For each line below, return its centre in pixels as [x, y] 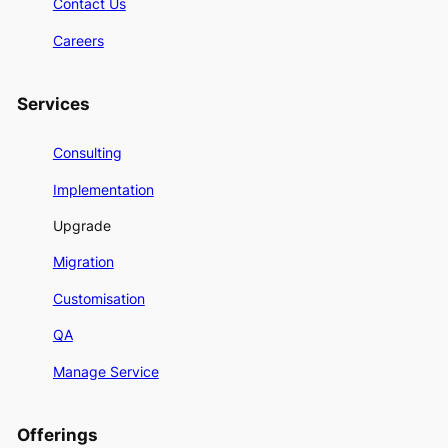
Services [53, 104]
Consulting [87, 153]
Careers [78, 40]
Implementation [103, 189]
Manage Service [105, 371]
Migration [83, 262]
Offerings [57, 435]
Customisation [98, 298]
